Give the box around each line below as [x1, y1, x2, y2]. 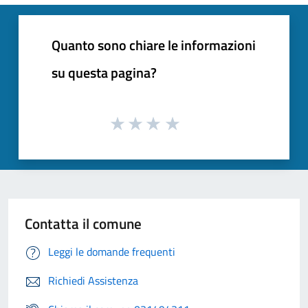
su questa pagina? [52, 61, 157, 83]
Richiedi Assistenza [48, 272, 138, 289]
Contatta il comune [25, 212, 142, 235]
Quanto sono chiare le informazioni [52, 34, 256, 56]
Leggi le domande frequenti [48, 243, 175, 261]
